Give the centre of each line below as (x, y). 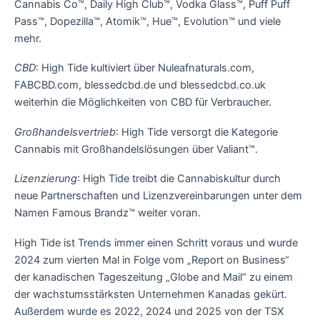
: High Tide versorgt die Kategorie (197, 132)
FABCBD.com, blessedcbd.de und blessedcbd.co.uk (140, 85)
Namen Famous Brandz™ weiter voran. (107, 213)
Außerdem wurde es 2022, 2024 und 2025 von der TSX (149, 311)
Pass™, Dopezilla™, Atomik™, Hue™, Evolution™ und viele (147, 21)
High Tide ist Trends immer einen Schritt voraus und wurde (156, 242)
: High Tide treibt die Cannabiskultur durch (179, 179)
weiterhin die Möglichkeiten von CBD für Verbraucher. (143, 102)
